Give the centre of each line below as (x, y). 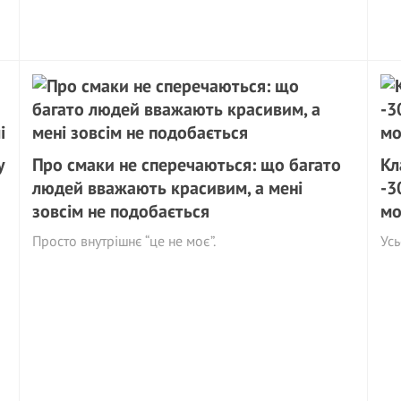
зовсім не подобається (121, 211)
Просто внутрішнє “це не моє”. (124, 241)
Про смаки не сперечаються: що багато (187, 165)
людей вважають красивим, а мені (168, 188)
